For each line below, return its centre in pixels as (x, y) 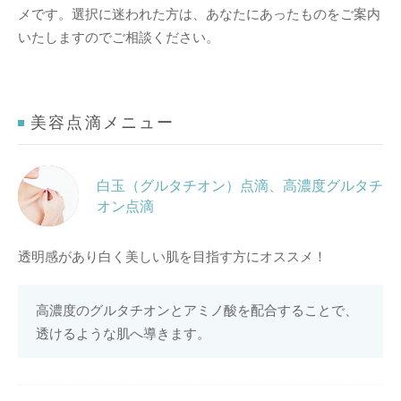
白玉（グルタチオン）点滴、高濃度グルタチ (240, 186)
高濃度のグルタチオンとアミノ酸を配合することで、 (197, 310)
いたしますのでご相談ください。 (119, 37)
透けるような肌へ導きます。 (123, 333)
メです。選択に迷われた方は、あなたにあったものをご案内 (199, 14)
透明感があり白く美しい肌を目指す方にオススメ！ (172, 256)
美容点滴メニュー (103, 123)
